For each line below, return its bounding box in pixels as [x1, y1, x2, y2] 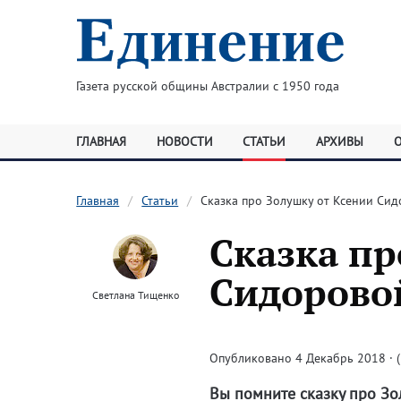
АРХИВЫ [315, 133, 363, 149]
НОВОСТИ [156, 133, 213, 149]
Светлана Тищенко [91, 288, 179, 302]
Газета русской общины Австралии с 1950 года [75, 78, 339, 94]
